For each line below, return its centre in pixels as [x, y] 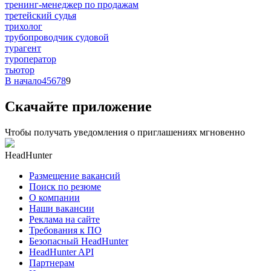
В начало [23, 80]
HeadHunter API [61, 252]
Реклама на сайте [64, 219]
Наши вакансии [62, 208]
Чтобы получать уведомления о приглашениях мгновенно [125, 132]
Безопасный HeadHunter [79, 241]
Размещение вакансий [75, 175]
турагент [23, 48]
